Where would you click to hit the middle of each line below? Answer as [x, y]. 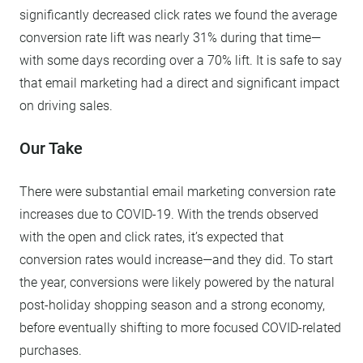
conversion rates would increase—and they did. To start [176, 259]
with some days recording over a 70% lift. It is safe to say [181, 60]
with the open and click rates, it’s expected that [152, 237]
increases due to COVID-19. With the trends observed [169, 214]
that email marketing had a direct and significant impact [179, 83]
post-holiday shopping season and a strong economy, [172, 305]
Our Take [51, 148]
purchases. [51, 350]
